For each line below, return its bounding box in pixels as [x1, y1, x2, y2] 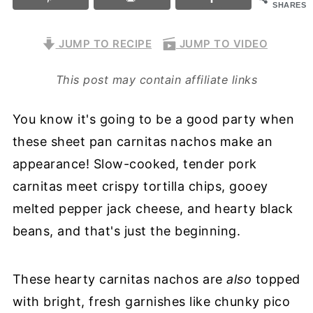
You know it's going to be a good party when [12, 111, 295, 126]
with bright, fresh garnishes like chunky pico [12, 293, 291, 309]
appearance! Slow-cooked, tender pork [12, 156, 257, 171]
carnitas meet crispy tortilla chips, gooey [12, 178, 268, 194]
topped [252, 271, 300, 286]
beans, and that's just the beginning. [12, 223, 241, 238]
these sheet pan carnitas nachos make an [12, 133, 273, 149]
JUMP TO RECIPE [55, 36, 152, 50]
